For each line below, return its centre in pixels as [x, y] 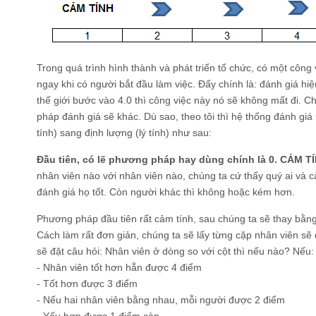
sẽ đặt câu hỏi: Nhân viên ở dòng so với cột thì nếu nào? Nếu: [175, 251]
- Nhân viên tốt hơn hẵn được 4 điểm [119, 267]
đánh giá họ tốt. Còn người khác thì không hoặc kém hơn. [166, 192]
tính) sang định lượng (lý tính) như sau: [124, 132]
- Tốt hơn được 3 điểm [87, 283]
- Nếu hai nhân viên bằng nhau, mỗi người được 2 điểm [161, 299]
